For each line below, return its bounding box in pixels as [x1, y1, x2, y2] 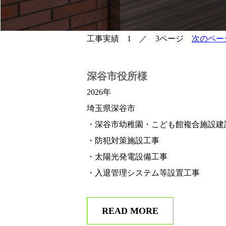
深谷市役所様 [87, 71, 147, 82]
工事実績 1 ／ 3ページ [87, 34, 192, 43]
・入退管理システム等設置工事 [87, 168, 200, 178]
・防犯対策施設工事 [87, 136, 159, 145]
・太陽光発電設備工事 [87, 152, 167, 161]
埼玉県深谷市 [87, 104, 135, 113]
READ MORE [102, 206, 158, 216]
